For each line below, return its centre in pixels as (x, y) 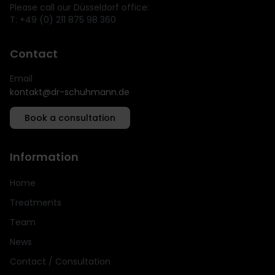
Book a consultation (70, 118)
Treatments (36, 203)
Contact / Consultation (60, 262)
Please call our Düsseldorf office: (79, 8)
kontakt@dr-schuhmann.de (70, 92)
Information (44, 157)
